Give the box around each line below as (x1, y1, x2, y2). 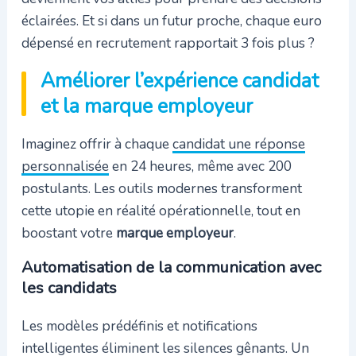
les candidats (21, 277, 117, 300)
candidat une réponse (172, 133, 305, 153)
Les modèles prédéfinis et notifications (21, 316, 257, 336)
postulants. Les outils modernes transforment (21, 178, 302, 198)
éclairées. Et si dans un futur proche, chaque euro (21, 11, 322, 31)
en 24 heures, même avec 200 (108, 156, 292, 176)
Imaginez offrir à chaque (21, 133, 172, 153)
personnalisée (21, 156, 109, 176)
